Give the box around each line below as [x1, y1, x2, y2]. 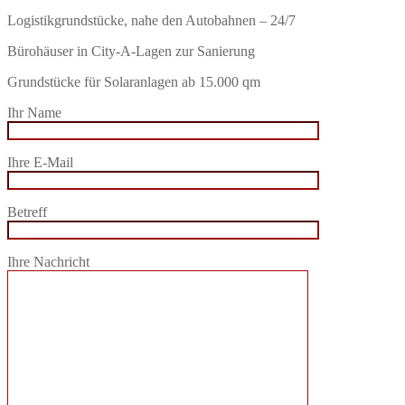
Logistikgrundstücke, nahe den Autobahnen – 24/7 [7, 13, 296, 28]
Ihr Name [7, 105, 61, 120]
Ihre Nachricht [7, 254, 89, 269]
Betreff [7, 204, 47, 220]
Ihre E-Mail [7, 155, 73, 170]
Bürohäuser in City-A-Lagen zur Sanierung [7, 43, 255, 59]
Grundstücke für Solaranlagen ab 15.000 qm [7, 74, 260, 89]
